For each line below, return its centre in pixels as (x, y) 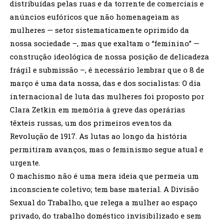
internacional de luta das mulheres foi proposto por (107, 96)
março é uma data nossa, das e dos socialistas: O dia (105, 83)
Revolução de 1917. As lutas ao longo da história (98, 136)
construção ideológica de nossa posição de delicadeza (110, 56)
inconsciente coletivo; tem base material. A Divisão (104, 189)
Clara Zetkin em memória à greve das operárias (97, 109)
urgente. (25, 162)
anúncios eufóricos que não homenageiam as (95, 16)
